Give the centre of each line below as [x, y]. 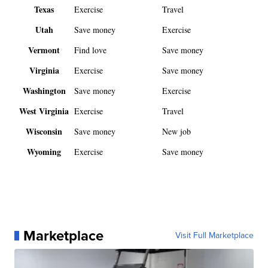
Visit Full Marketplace [214, 236]
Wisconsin [44, 132]
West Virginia [44, 111]
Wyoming [44, 152]
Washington [44, 91]
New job [177, 132]
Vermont [44, 50]
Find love [91, 50]
